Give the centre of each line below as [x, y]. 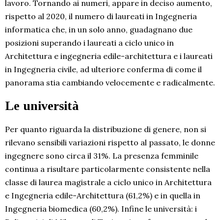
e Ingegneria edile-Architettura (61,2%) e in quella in [103, 196]
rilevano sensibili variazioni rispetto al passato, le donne [110, 143]
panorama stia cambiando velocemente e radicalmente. [110, 83]
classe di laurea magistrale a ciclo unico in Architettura [108, 182]
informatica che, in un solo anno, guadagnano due [99, 30]
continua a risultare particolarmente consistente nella [108, 169]
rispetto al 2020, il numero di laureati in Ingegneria [101, 16]
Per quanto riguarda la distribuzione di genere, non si [106, 129]
